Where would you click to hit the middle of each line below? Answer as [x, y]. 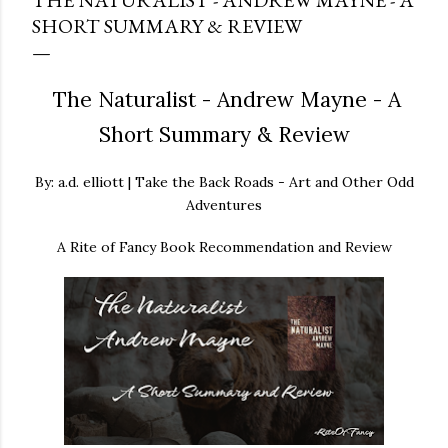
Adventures [224, 205]
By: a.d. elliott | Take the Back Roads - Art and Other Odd [224, 182]
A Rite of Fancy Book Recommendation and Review [224, 246]
